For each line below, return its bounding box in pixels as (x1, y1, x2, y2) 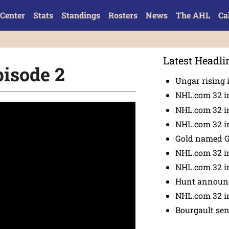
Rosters (108, 10, 138, 20)
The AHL (175, 10, 210, 20)
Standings (61, 10, 100, 20)
